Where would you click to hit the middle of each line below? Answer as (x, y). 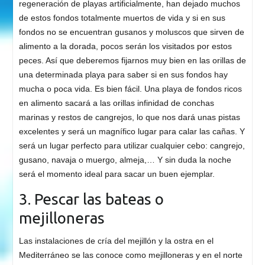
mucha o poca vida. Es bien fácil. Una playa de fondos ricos (130, 89)
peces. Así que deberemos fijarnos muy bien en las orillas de (132, 61)
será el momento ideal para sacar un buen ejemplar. (117, 174)
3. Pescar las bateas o (91, 199)
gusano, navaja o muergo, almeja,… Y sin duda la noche (125, 160)
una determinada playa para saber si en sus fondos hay (123, 75)
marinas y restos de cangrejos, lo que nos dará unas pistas (129, 117)
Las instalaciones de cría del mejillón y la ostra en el (116, 241)
